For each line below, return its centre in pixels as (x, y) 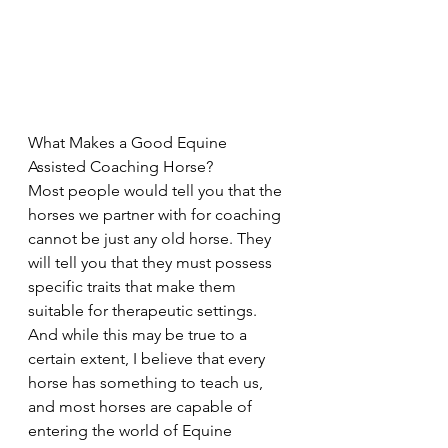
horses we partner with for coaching (156, 215)
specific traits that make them (134, 287)
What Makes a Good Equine (129, 143)
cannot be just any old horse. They (151, 239)
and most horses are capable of (142, 407)
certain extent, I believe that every (148, 359)
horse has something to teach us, (147, 383)
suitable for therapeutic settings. (144, 311)
